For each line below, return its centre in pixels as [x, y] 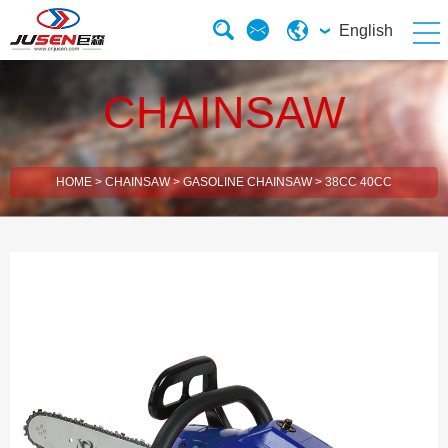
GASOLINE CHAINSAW [247, 182]
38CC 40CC [358, 182]
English [366, 30]
